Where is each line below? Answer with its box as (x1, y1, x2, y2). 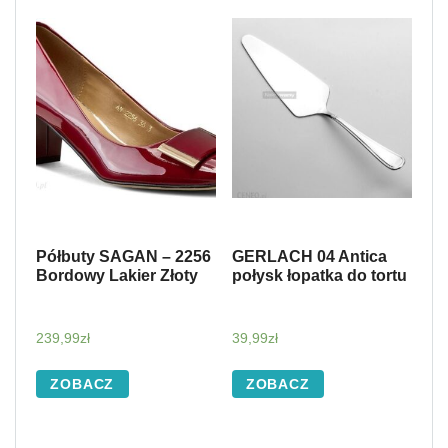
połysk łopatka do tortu (231, 266, 407, 284)
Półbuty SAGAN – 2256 (36, 247, 211, 265)
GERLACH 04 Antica (231, 247, 387, 265)
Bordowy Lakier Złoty (36, 266, 198, 284)
